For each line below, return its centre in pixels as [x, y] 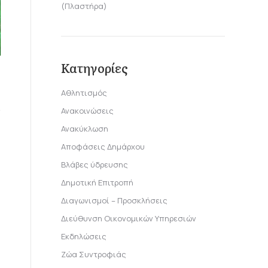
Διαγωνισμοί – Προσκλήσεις [114, 200]
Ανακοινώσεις [87, 111]
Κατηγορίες [95, 68]
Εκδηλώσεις [84, 236]
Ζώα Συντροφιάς [94, 254]
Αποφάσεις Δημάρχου [103, 147]
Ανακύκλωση [85, 129]
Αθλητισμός [84, 93]
